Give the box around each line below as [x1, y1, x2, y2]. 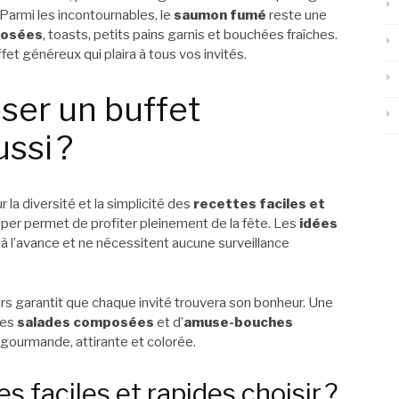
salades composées [17, 313, 154, 330]
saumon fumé [174, 6, 266, 23]
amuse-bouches [183, 313, 293, 330]
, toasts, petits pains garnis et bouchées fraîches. [43, 26, 338, 43]
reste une [266, 6, 327, 23]
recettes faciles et [193, 196, 325, 213]
